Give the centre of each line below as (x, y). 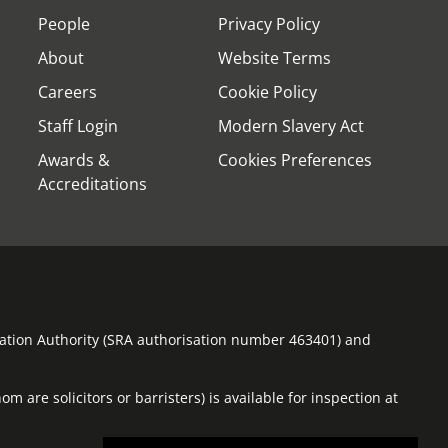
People (64, 24)
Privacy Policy (269, 24)
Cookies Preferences (295, 160)
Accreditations (92, 184)
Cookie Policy (267, 92)
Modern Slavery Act (291, 126)
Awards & (74, 160)
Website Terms (274, 58)
